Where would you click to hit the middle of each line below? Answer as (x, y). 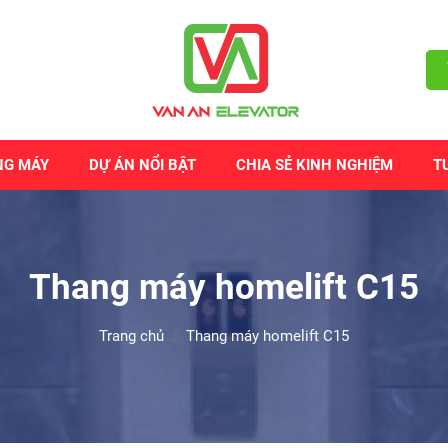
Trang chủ (131, 336)
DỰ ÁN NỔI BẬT (142, 165)
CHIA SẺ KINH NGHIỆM (314, 165)
